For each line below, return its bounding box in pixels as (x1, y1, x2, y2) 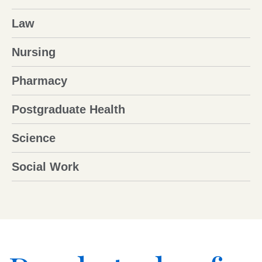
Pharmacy (12, 74, 67, 88)
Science (12, 132, 56, 145)
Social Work (12, 160, 79, 174)
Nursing (12, 46, 56, 59)
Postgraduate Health (12, 103, 125, 116)
